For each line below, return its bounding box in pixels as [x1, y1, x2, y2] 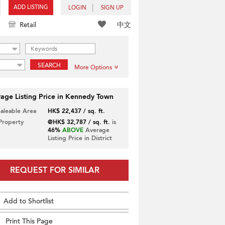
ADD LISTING [14, 4, 48, 11]
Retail [20, 21, 36, 30]
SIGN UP [101, 4, 124, 12]
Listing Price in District [47, 134, 112, 142]
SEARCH [37, 61, 61, 69]
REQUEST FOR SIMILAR [10, 165, 99, 176]
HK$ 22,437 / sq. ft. [47, 107, 105, 115]
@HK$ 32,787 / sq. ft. [47, 118, 110, 126]
